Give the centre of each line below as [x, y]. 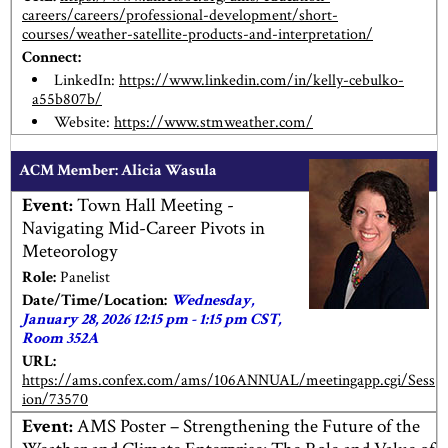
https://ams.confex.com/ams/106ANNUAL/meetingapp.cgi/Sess [228, 380]
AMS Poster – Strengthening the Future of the [246, 427]
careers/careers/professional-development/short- [180, 16]
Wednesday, [212, 300]
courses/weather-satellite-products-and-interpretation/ [197, 35]
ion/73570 [55, 399]
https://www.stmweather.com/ [213, 123]
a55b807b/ [67, 100]
